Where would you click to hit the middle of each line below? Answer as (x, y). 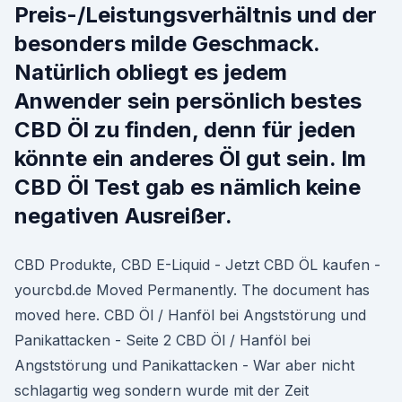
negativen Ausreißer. (123, 216)
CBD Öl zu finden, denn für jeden (185, 130)
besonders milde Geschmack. (167, 44)
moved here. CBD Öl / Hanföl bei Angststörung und (190, 315)
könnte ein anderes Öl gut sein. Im (190, 158)
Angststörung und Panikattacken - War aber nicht (184, 365)
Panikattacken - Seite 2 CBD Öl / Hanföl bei (162, 340)
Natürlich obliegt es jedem (151, 72)
